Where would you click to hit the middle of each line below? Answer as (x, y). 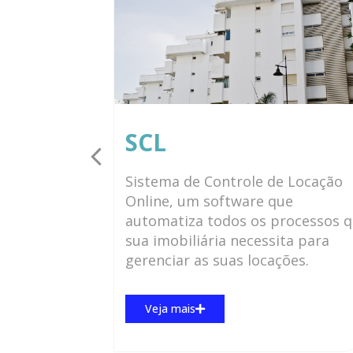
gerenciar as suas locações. (217, 260)
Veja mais (170, 309)
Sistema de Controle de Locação (234, 182)
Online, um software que (209, 201)
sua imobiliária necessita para (227, 241)
